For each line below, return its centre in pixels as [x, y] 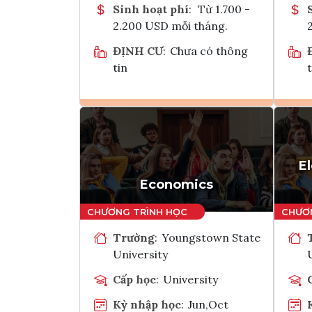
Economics [177, 184]
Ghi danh [195, 129]
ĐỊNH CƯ [138, 50]
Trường [134, 237]
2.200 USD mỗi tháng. [170, 25]
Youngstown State [211, 237]
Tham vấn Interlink [213, 163]
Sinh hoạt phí [151, 9]
